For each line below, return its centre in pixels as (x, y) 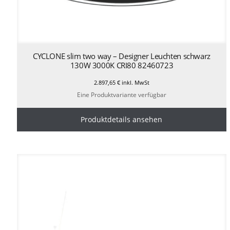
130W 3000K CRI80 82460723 (122, 65)
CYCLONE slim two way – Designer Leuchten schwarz (121, 56)
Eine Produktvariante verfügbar (121, 95)
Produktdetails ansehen (122, 120)
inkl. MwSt (135, 82)
